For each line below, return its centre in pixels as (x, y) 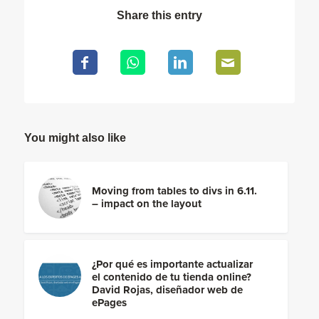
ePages (109, 303)
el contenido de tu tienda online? (171, 277)
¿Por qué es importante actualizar (172, 265)
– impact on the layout (146, 204)
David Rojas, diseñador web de (167, 290)
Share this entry (159, 16)
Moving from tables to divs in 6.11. (174, 191)
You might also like (75, 138)
